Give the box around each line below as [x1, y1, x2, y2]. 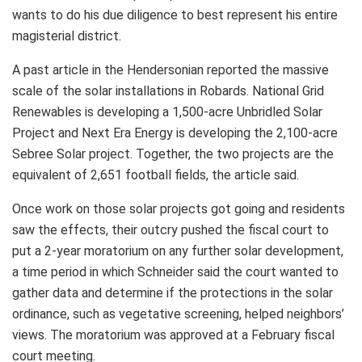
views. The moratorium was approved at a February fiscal [12, 327, 335, 343]
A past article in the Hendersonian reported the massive [12, 62, 329, 78]
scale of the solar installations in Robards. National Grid [12, 83, 324, 99]
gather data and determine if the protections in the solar [12, 285, 333, 301]
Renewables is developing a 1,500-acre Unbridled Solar [12, 104, 322, 120]
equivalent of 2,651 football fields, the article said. [12, 167, 299, 183]
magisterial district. [12, 28, 121, 44]
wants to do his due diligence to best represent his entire [12, 7, 338, 23]
